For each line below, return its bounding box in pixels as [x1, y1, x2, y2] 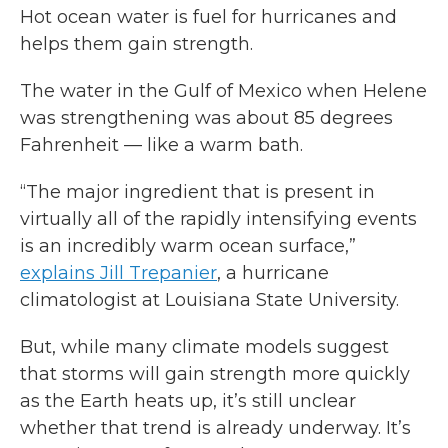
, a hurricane [217, 262, 329, 284]
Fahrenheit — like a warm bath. [20, 134, 303, 156]
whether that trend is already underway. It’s [20, 417, 411, 439]
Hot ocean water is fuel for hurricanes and [20, 6, 397, 28]
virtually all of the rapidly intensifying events [20, 208, 417, 230]
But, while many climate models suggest [20, 336, 389, 358]
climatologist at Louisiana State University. [20, 289, 399, 311]
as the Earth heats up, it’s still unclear [20, 390, 356, 412]
